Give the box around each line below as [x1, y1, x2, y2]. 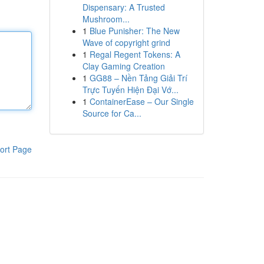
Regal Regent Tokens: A [89, 48, 180, 60]
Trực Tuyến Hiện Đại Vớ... [82, 84, 179, 95]
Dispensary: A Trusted [82, 1, 165, 13]
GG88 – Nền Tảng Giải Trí [89, 72, 187, 84]
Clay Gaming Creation [82, 60, 165, 72]
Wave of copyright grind [82, 37, 170, 48]
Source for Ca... [82, 107, 141, 119]
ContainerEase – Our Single [89, 95, 194, 107]
